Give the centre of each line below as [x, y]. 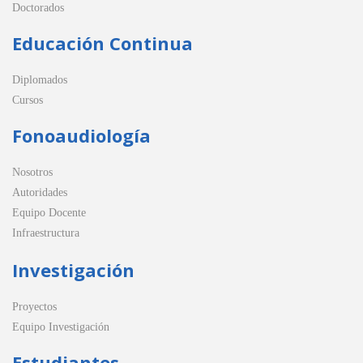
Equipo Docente [49, 213]
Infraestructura [46, 233]
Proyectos [34, 307]
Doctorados [38, 8]
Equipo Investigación [61, 327]
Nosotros [32, 173]
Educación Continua [102, 43]
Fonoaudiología [81, 136]
